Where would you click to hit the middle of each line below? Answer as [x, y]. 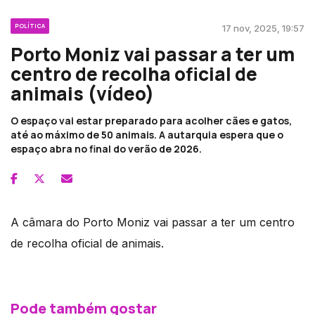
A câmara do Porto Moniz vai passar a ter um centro [153, 222]
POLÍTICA [30, 25]
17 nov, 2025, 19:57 [263, 28]
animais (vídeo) [82, 93]
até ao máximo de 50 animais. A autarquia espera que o [147, 134]
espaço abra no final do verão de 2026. [106, 148]
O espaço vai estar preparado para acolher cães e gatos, [151, 120]
